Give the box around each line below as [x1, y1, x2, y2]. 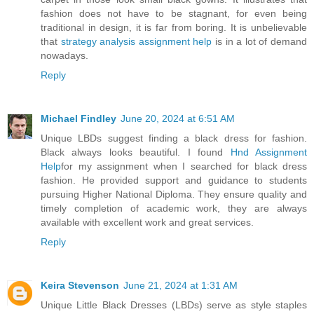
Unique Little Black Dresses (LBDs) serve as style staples [41, 299, 307, 311]
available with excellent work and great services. [41, 217, 254, 228]
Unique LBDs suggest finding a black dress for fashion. [41, 132, 307, 144]
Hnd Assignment [230, 146, 308, 158]
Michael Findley [41, 113, 116, 125]
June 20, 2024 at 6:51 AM [121, 113, 235, 125]
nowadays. [41, 50, 88, 62]
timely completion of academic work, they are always [41, 203, 307, 214]
